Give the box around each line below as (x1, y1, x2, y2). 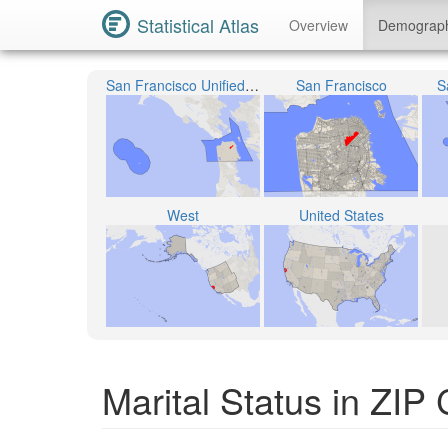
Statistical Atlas (137, 12, 259, 38)
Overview (289, 15, 348, 35)
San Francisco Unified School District (245, 75, 259, 95)
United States (298, 205, 384, 225)
